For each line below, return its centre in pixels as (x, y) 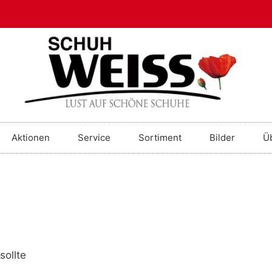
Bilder (222, 138)
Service (94, 138)
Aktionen (31, 138)
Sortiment (160, 138)
